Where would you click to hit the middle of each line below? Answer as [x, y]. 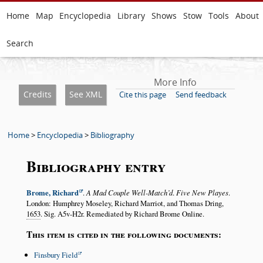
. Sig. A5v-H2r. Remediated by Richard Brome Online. [122, 214]
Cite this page [142, 95]
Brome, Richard [52, 193]
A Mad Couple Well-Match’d [129, 193]
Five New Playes [202, 193]
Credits [37, 94]
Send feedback [201, 95]
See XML [85, 94]
